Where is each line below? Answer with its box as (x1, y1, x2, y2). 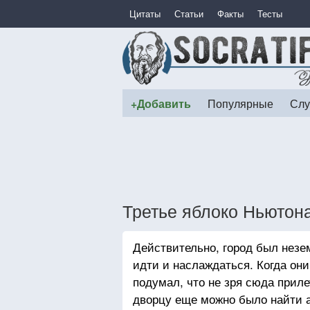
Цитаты (129, 7, 161, 20)
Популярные (208, 95, 273, 111)
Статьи (174, 7, 203, 20)
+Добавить (131, 95, 191, 111)
